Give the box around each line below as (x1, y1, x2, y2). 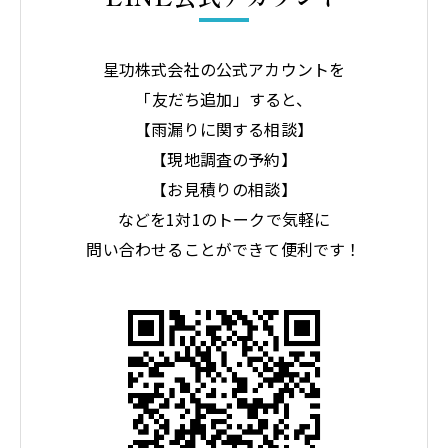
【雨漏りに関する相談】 (134, 116, 314, 141)
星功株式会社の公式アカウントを (102, 56, 346, 81)
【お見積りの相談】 (151, 176, 297, 201)
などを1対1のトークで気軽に (117, 206, 331, 231)
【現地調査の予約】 (151, 146, 297, 171)
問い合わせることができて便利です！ (86, 236, 362, 261)
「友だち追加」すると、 (135, 86, 313, 111)
